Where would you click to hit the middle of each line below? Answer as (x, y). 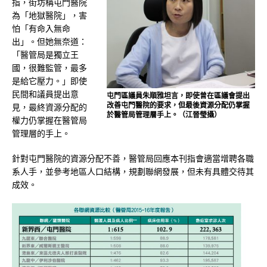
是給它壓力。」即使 (49, 81)
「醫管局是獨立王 (45, 55)
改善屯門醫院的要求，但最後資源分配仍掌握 (178, 105)
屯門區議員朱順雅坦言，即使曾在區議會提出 (178, 95)
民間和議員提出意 (45, 94)
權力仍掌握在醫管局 (49, 120)
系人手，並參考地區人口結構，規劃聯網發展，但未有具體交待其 (133, 172)
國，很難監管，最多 (49, 68)
